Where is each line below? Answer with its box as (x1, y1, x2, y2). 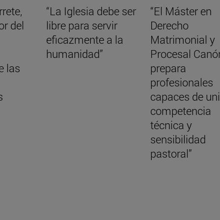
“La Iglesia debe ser (46, 4, 136, 19)
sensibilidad (150, 132, 206, 147)
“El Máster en (150, 4, 212, 19)
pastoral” (150, 146, 192, 161)
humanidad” (46, 47, 103, 61)
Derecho (150, 18, 189, 33)
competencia (150, 104, 211, 118)
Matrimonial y (150, 32, 215, 47)
